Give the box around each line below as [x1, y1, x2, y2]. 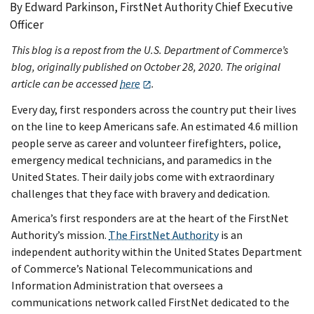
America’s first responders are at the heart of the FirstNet [11, 211, 289, 226]
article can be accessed [11, 76, 120, 90]
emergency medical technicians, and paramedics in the [11, 153, 272, 168]
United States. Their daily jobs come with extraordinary [11, 170, 274, 184]
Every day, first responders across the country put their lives [11, 102, 296, 117]
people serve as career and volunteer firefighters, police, [11, 136, 281, 151]
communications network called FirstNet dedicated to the [11, 295, 289, 310]
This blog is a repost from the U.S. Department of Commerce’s [11, 42, 288, 57]
